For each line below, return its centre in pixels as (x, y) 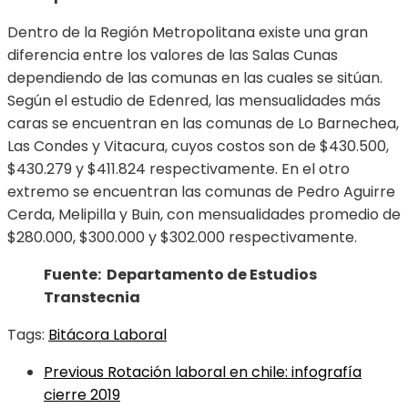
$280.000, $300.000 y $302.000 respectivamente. (182, 238)
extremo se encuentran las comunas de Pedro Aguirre (201, 192)
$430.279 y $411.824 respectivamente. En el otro (178, 169)
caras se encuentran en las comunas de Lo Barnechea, (203, 124)
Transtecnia (92, 298)
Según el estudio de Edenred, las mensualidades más (194, 101)
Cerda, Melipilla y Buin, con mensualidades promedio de (204, 215)
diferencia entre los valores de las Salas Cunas (173, 56)
